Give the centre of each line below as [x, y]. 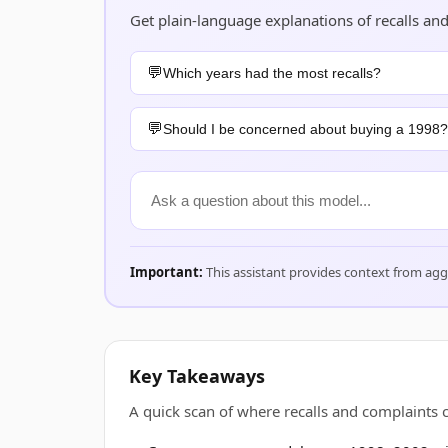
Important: [166, 272]
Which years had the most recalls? [272, 73]
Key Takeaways [197, 376]
